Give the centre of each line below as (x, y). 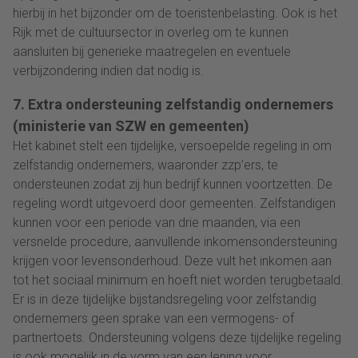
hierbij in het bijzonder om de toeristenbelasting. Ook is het (175, 13)
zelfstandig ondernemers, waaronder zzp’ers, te (145, 165)
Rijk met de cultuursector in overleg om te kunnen (151, 32)
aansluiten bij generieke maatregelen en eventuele (152, 51)
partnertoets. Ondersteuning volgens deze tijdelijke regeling (177, 337)
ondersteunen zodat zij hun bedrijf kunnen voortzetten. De (173, 184)
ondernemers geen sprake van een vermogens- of (153, 318)
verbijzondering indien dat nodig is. (108, 70)
